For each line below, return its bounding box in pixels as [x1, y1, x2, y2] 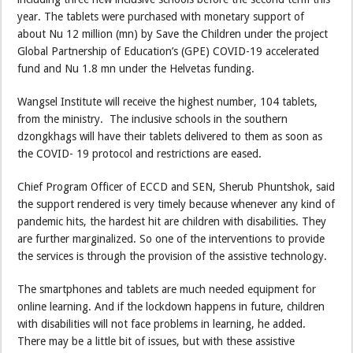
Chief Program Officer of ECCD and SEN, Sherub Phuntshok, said [17, 180, 336, 194]
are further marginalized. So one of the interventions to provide [17, 232, 325, 246]
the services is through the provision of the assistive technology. [17, 250, 328, 263]
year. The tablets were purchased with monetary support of [17, 10, 305, 24]
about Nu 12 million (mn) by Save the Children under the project [17, 28, 329, 41]
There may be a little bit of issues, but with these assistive [17, 335, 295, 348]
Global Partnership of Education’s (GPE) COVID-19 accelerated [17, 45, 320, 58]
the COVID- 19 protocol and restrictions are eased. [17, 147, 266, 161]
